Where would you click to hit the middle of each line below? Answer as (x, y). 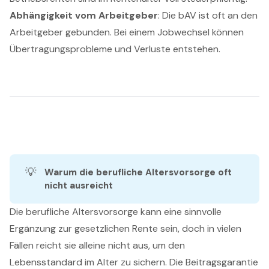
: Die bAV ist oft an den (208, 15)
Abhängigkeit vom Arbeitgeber (84, 15)
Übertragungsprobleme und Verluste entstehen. (115, 49)
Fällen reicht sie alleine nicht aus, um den (97, 246)
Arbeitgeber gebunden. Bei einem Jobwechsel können (127, 32)
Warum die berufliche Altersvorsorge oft (138, 172)
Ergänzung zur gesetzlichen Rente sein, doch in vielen (125, 229)
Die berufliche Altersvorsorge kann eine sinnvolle (116, 212)
